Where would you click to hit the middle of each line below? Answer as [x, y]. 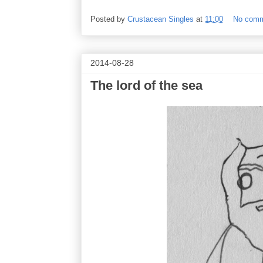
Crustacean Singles [161, 19]
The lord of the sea [146, 85]
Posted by [109, 19]
